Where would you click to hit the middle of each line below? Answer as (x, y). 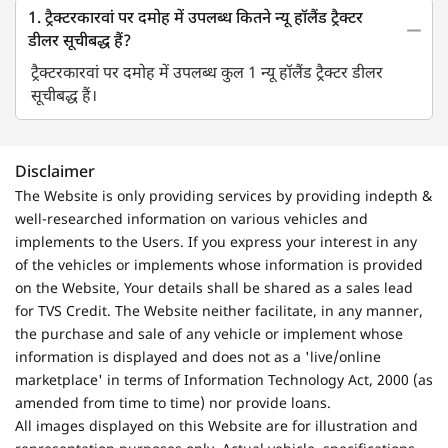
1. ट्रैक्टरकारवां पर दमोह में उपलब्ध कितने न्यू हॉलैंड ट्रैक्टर (195, 19)
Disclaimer (55, 173)
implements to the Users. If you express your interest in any (216, 243)
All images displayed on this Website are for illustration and (216, 427)
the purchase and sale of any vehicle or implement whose (209, 335)
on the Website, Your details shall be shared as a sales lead (214, 289)
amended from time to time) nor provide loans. (173, 404)
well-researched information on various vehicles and (191, 220)
